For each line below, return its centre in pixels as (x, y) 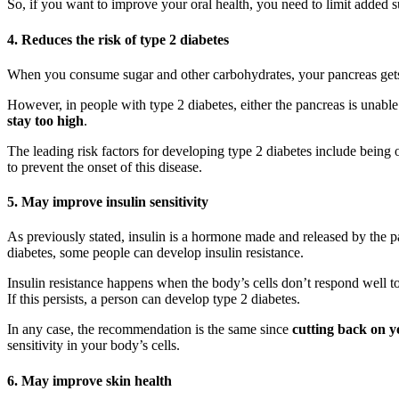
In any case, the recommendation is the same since (150, 330)
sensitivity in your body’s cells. (94, 346)
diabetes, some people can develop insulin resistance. (155, 253)
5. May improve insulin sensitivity (108, 202)
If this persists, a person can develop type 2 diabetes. (154, 299)
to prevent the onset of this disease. (105, 167)
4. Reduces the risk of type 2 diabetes (118, 39)
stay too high (45, 120)
